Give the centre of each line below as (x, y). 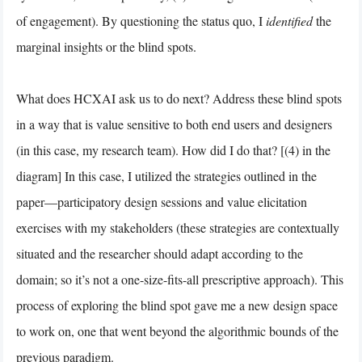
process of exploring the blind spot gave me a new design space (177, 305)
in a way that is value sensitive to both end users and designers (174, 124)
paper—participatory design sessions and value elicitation (162, 201)
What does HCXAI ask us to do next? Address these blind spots (179, 98)
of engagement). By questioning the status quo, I (141, 20)
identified (291, 20)
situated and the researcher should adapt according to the (160, 253)
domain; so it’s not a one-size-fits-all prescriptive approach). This (180, 279)
